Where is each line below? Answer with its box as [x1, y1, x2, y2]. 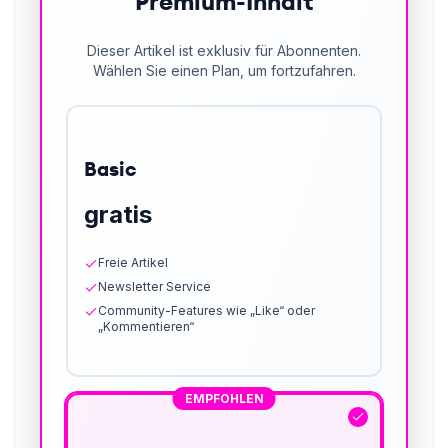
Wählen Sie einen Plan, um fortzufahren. [92, 62, 356, 80]
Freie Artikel [98, 255, 168, 271]
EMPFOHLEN [184, 391, 264, 407]
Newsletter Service [98, 279, 211, 295]
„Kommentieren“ [98, 319, 194, 335]
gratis [84, 200, 152, 230]
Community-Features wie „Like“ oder [98, 303, 315, 319]
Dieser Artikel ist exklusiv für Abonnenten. [87, 42, 361, 60]
